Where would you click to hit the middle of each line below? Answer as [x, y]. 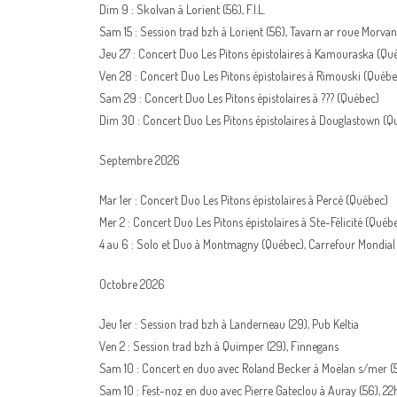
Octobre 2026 [132, 284]
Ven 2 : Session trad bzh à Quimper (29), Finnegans [219, 346]
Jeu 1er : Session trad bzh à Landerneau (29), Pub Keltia [229, 324]
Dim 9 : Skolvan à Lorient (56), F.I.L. [182, 9]
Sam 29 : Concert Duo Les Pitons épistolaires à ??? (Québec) [239, 98]
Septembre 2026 [140, 160]
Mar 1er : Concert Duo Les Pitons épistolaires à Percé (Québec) [244, 200]
